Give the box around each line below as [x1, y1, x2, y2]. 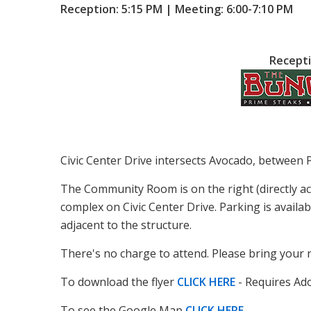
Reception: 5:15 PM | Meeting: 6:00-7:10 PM [60, 1, 293, 17]
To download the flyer [60, 274, 177, 289]
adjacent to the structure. [60, 217, 192, 233]
